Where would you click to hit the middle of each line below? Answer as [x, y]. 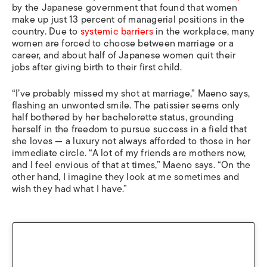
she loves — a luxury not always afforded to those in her [131, 141]
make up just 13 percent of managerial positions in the [128, 19]
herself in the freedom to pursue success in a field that [130, 129]
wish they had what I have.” [70, 189]
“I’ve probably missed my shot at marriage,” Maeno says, [131, 93]
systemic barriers [117, 31]
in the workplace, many [204, 31]
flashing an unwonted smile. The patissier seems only [126, 105]
